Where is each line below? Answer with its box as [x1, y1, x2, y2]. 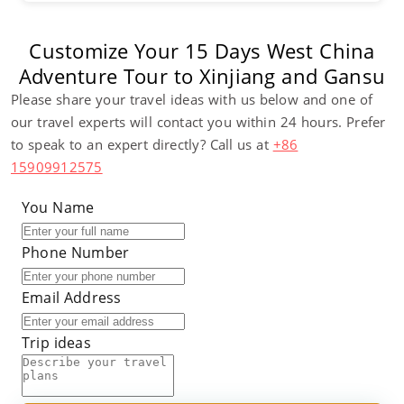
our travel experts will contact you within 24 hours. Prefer [11, 113, 386, 131]
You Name [22, 197, 95, 217]
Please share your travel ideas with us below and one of [11, 90, 372, 108]
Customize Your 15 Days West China [29, 37, 375, 64]
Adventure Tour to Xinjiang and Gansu [18, 62, 386, 89]
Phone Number [22, 243, 130, 262]
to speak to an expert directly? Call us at [11, 135, 273, 153]
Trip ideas [22, 333, 91, 353]
